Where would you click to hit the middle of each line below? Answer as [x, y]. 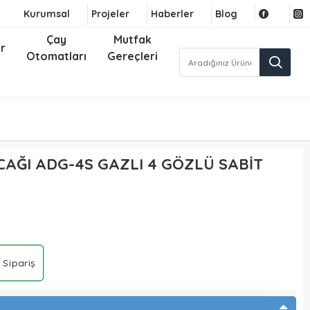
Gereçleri [133, 56]
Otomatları [57, 56]
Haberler [172, 13]
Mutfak [133, 39]
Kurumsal [47, 13]
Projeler [110, 13]
